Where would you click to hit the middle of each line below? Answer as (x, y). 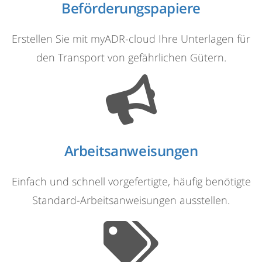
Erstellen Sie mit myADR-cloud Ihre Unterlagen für (131, 39)
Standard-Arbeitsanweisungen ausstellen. (131, 200)
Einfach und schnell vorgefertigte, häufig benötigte (131, 182)
